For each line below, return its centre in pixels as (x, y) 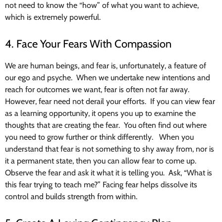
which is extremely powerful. (53, 17)
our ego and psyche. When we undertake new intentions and (108, 78)
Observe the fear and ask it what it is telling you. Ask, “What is (109, 173)
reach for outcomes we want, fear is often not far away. (98, 90)
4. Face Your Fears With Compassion (88, 44)
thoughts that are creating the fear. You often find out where (106, 125)
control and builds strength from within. (71, 197)
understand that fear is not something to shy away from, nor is (110, 149)
